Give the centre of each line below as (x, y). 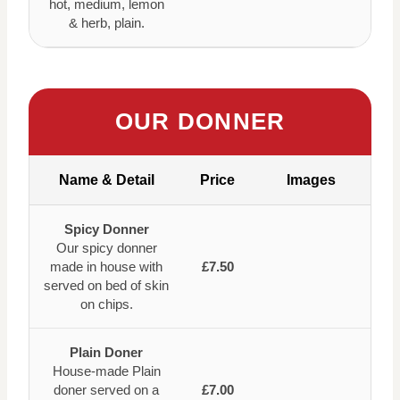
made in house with (106, 266)
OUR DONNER (200, 121)
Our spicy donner (106, 247)
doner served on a (106, 389)
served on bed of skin (106, 285)
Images (311, 179)
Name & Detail (106, 179)
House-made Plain (106, 371)
